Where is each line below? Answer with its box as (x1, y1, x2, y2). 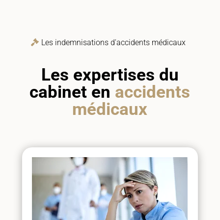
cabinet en (29, 82, 115, 103)
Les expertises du (41, 65, 179, 85)
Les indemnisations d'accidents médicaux (41, 38, 186, 48)
